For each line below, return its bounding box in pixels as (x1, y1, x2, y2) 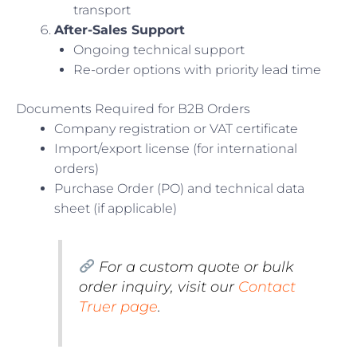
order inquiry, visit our (78, 277, 238, 295)
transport (73, 2, 131, 18)
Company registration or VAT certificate (54, 121, 298, 137)
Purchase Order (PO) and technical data (54, 181, 304, 197)
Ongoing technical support (73, 42, 245, 58)
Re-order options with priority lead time (73, 62, 321, 78)
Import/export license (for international (54, 141, 297, 157)
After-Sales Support (54, 22, 185, 38)
